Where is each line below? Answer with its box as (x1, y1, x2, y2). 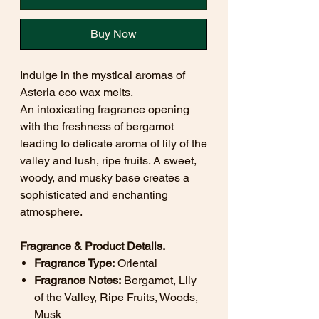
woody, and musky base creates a (20, 171, 189, 184)
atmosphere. (20, 205, 85, 219)
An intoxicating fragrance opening (20, 103, 189, 116)
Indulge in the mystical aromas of (20, 68, 185, 82)
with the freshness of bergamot (20, 120, 174, 133)
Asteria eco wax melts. (20, 85, 136, 99)
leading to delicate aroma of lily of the (20, 137, 207, 150)
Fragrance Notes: (34, 273, 121, 287)
